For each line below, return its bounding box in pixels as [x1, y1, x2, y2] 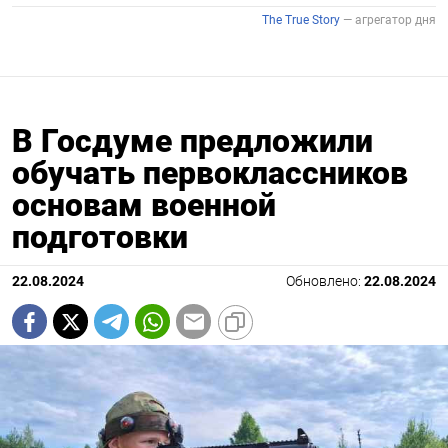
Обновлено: [286, 273, 364, 291]
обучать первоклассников [12, 154, 408, 193]
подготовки [12, 218, 188, 257]
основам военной [12, 186, 276, 225]
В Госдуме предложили [12, 122, 373, 161]
